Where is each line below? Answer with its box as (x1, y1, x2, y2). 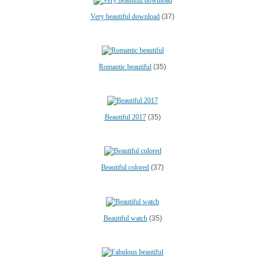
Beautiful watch (103, 214, 147, 222)
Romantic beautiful (99, 62, 151, 71)
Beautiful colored (101, 163, 149, 172)
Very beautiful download (91, 12, 160, 21)
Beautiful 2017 (104, 113, 146, 121)
